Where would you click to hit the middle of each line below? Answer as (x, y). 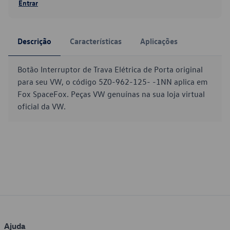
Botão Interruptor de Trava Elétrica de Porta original (110, 69)
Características (96, 41)
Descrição (34, 41)
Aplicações (159, 41)
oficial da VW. (42, 106)
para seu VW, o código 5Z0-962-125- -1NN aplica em (113, 82)
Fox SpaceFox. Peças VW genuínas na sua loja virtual (111, 94)
